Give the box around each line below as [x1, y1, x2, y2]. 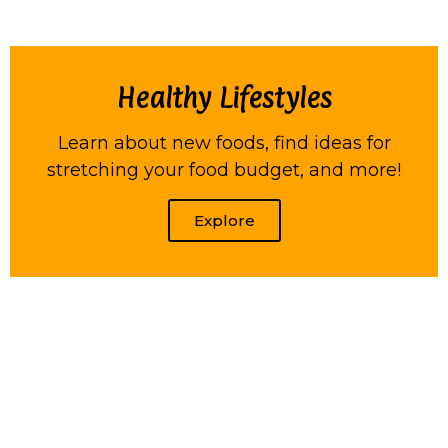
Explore [193, 210, 255, 230]
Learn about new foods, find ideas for [57, 131, 391, 154]
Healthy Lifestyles [116, 81, 332, 114]
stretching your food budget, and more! [47, 158, 401, 181]
